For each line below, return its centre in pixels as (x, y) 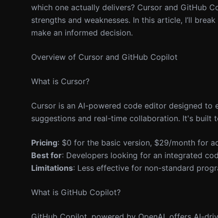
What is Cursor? (60, 81)
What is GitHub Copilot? (76, 192)
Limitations (52, 168)
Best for (46, 155)
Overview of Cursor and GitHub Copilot (104, 57)
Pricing (44, 143)
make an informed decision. (82, 33)
